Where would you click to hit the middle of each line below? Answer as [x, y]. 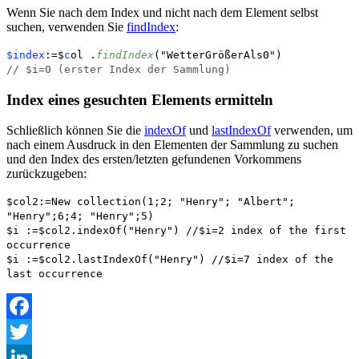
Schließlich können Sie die [75, 131]
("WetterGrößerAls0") [218, 54]
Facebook [31, 332]
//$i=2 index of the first [266, 231]
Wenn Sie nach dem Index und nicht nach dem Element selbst [162, 12]
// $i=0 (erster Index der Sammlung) [119, 69]
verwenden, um [312, 131]
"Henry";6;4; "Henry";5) [80, 216]
